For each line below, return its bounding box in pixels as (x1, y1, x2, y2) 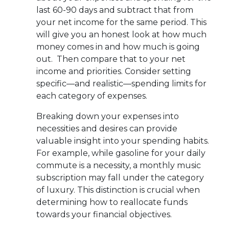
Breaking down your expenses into (36, 111, 179, 121)
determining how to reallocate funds (36, 197, 188, 207)
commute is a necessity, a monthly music (36, 160, 201, 170)
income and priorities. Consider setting (36, 66, 191, 76)
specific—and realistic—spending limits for (36, 78, 207, 88)
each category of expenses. (36, 90, 147, 101)
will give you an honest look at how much (36, 29, 207, 39)
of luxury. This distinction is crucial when (36, 185, 200, 195)
